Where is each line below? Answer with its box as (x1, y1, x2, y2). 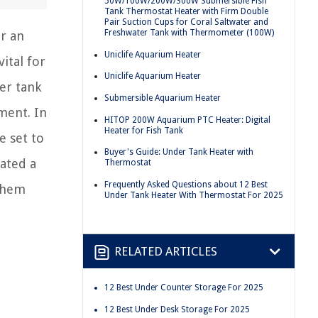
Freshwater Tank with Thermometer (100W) (104, 28, 274, 38)
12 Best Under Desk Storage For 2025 (104, 304, 250, 314)
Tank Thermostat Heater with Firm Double (104, 6, 268, 17)
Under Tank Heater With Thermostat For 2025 (104, 190, 283, 200)
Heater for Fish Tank (104, 125, 183, 136)
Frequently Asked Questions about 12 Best (104, 179, 268, 190)
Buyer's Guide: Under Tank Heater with (104, 147, 253, 158)
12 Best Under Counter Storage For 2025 (104, 283, 263, 293)
